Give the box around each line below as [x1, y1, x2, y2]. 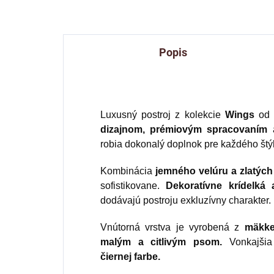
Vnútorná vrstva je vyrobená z [100, 222, 245, 233]
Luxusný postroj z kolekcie [100, 109, 225, 120]
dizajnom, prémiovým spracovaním [100, 124, 268, 135]
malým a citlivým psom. [100, 237, 223, 248]
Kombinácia [100, 166, 155, 177]
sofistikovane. [100, 180, 166, 191]
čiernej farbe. [100, 251, 160, 262]
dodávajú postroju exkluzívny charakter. [100, 195, 271, 206]
